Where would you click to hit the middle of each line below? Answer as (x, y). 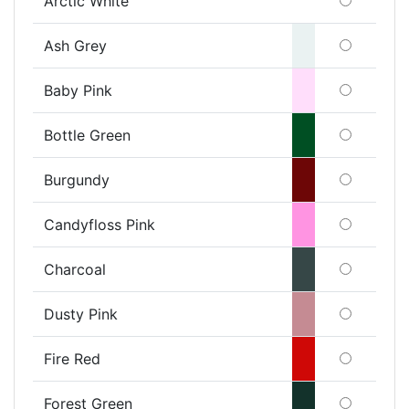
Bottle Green (87, 135)
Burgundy (77, 179)
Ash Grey (75, 45)
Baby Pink (78, 90)
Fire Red (72, 358)
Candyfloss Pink (100, 224)
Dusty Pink (81, 314)
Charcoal (75, 269)
